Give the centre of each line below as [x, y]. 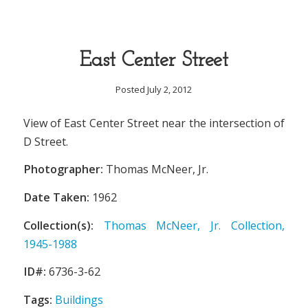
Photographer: [63, 169]
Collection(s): [58, 225]
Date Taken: [56, 198]
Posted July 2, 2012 [154, 89]
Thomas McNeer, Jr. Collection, [194, 225]
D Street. [45, 141]
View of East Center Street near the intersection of [154, 123]
